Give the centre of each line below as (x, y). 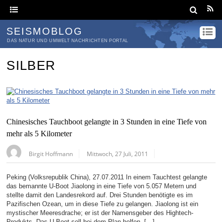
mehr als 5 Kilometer (39, 134)
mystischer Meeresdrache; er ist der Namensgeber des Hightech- (100, 213)
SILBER (31, 66)
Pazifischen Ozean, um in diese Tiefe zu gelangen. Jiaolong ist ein (103, 204)
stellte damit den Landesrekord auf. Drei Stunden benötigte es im (100, 195)
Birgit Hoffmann (51, 154)
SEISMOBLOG (45, 31)
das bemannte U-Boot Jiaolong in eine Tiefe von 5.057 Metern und (102, 186)
